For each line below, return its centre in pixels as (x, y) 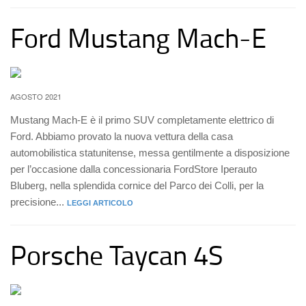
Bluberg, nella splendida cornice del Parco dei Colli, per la (137, 185)
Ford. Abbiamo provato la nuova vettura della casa (122, 136)
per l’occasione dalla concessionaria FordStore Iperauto (134, 169)
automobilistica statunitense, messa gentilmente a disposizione (150, 153)
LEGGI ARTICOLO (100, 203)
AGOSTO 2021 (36, 96)
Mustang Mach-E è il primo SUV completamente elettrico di (142, 120)
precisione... (39, 202)
